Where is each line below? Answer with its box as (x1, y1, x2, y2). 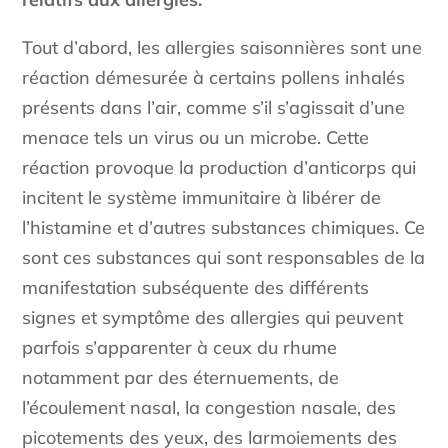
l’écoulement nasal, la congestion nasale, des (22, 396, 397, 420)
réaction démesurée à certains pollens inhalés (22, 66, 406, 90)
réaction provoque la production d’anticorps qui (22, 156, 417, 180)
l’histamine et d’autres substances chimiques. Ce (22, 216, 426, 240)
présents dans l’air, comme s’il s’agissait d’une (22, 96, 406, 120)
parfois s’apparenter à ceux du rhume (22, 336, 338, 360)
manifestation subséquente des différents (22, 276, 370, 300)
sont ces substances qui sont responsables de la (22, 246, 426, 270)
